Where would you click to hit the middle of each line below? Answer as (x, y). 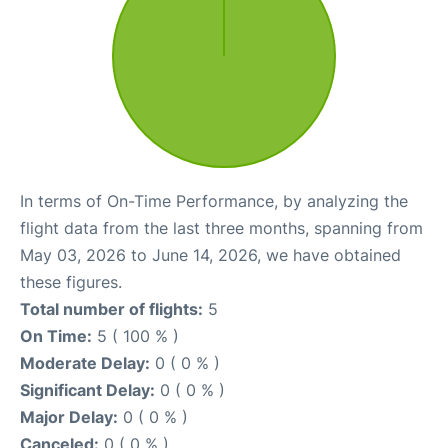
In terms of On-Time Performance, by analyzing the (214, 200)
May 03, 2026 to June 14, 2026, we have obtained (210, 254)
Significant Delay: (87, 389)
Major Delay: (69, 416)
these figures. (71, 281)
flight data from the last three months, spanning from (221, 227)
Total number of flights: (111, 308)
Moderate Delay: (85, 362)
